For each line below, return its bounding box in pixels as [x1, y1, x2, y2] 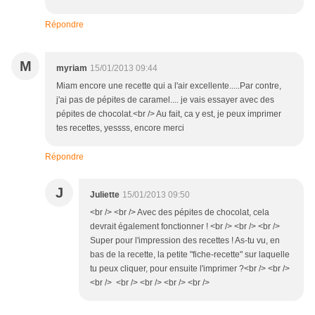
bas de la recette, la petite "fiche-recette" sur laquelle [90, 250, 290, 260]
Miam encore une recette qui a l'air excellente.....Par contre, [56, 81, 281, 91]
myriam [56, 63, 87, 74]
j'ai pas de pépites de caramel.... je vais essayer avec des [56, 95, 274, 105]
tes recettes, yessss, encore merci [56, 123, 184, 134]
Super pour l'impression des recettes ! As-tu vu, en [90, 236, 280, 246]
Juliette [90, 190, 120, 200]
